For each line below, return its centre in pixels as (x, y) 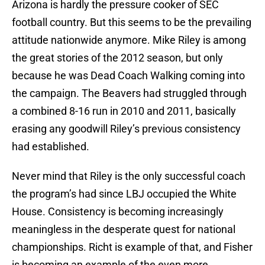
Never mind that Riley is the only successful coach (129, 176)
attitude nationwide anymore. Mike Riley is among (129, 40)
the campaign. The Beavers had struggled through (129, 93)
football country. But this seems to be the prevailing (132, 22)
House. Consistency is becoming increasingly (118, 212)
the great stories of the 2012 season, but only (117, 58)
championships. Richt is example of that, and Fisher (132, 247)
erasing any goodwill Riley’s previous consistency (126, 129)
